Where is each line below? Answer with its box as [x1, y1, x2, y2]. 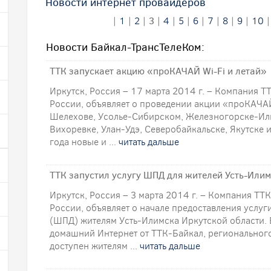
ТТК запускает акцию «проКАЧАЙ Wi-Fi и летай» [50, 65, 267, 77]
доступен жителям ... [50, 240, 140, 252]
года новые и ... [50, 135, 119, 148]
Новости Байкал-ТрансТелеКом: [46, 40, 204, 54]
